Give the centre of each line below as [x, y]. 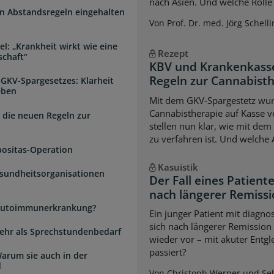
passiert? [168, 252]
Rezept [173, 54]
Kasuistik [178, 167]
